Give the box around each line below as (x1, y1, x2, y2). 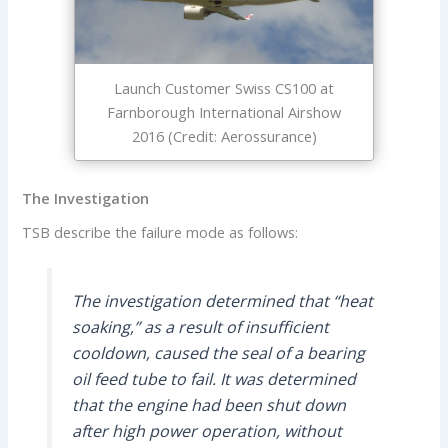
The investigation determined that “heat (71, 289, 373, 312)
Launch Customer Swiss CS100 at (114, 77, 334, 98)
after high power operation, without (71, 419, 342, 442)
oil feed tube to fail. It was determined (71, 367, 356, 390)
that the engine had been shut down (71, 393, 346, 416)
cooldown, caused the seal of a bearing (71, 341, 365, 364)
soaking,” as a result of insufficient (71, 315, 329, 338)
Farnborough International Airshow (107, 101, 341, 122)
